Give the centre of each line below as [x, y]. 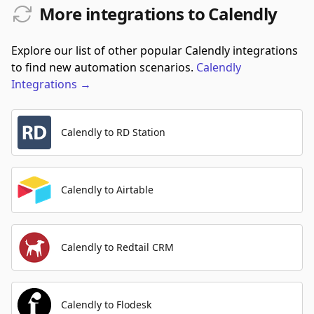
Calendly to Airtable [107, 190]
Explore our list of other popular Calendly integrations [155, 50]
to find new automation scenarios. [102, 67]
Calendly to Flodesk [106, 305]
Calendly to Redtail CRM [117, 247]
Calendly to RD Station [113, 132]
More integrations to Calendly [158, 14]
